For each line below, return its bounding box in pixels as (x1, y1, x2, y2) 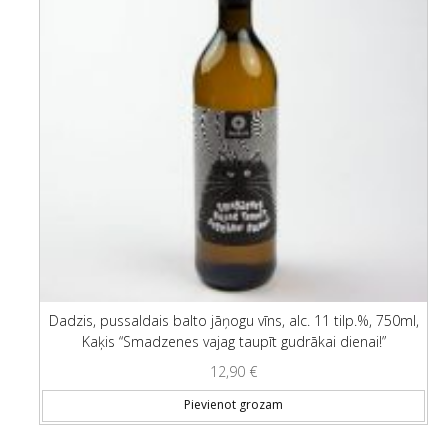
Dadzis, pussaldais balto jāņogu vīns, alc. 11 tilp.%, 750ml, (48, 311, 419, 330)
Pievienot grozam (184, 396, 283, 414)
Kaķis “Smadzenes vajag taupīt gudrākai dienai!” (81, 332, 386, 351)
